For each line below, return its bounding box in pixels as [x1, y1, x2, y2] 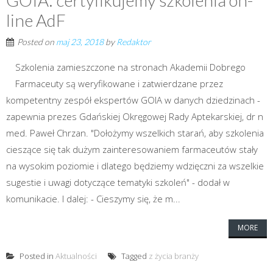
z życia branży [149, 250, 199, 261]
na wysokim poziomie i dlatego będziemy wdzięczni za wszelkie [6, 159, 264, 172]
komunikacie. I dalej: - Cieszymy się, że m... [6, 192, 180, 205]
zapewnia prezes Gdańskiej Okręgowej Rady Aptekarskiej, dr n [6, 110, 263, 122]
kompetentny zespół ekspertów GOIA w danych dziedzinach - [6, 93, 260, 106]
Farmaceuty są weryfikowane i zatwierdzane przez [15, 77, 223, 90]
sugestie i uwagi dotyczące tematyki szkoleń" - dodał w [6, 175, 230, 188]
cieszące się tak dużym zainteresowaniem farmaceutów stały [6, 143, 258, 155]
